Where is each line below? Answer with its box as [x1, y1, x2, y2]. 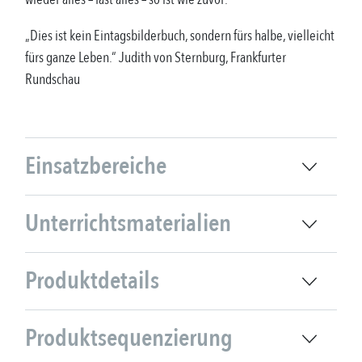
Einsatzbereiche [25, 149, 167, 183]
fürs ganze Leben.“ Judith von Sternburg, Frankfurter [25, 48, 287, 69]
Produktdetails [25, 264, 160, 298]
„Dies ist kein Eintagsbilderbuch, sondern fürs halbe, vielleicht [25, 26, 335, 47]
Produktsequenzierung [25, 322, 234, 356]
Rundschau [25, 69, 81, 90]
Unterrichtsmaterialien [25, 207, 232, 241]
